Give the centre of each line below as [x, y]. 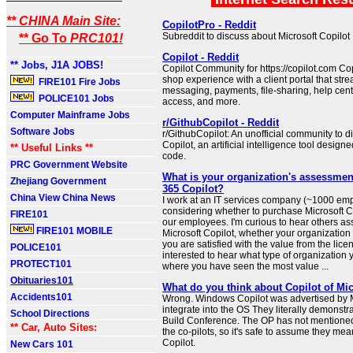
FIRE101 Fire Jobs [78, 82]
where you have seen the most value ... [245, 266]
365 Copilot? [193, 189]
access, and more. [201, 102]
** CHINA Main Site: [63, 21]
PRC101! [97, 38]
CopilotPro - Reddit [209, 25]
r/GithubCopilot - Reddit [221, 123]
